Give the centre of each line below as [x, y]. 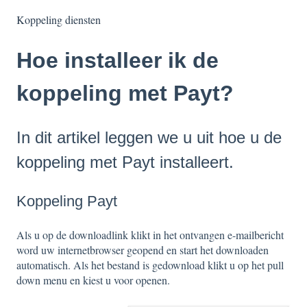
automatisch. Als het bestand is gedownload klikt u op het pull [150, 265]
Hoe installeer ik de [118, 61]
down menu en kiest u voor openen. [93, 280]
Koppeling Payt [67, 201]
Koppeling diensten [59, 20]
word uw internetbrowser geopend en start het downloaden [143, 250]
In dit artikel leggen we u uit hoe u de [149, 137]
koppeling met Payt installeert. [125, 162]
